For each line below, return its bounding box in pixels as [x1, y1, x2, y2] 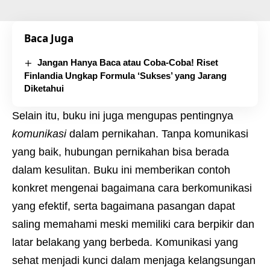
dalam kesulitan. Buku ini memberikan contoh [12, 164, 230, 177]
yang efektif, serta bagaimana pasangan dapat [12, 200, 235, 213]
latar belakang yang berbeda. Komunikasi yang [12, 236, 238, 249]
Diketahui [24, 83, 64, 94]
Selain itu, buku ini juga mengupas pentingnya [12, 110, 233, 122]
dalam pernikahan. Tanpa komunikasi [66, 128, 248, 140]
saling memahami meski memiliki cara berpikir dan [12, 218, 254, 231]
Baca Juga [24, 31, 74, 46]
